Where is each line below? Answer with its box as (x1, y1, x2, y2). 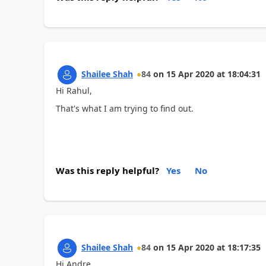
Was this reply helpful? (55, 164, 159, 176)
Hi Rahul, (55, 84, 92, 96)
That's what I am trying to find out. (55, 103, 194, 114)
